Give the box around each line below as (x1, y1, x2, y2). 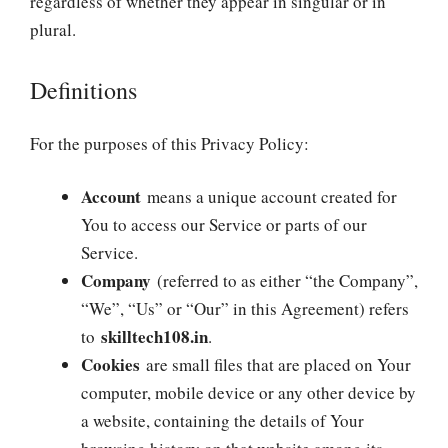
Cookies (81, 352, 140, 377)
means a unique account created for (141, 185, 397, 208)
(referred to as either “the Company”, (151, 269, 418, 292)
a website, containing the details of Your (81, 409, 364, 432)
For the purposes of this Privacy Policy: (30, 131, 309, 155)
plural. (30, 18, 76, 41)
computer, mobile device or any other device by (81, 381, 416, 404)
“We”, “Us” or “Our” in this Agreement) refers (81, 297, 409, 320)
